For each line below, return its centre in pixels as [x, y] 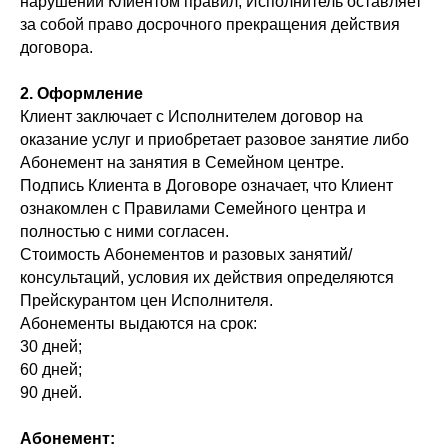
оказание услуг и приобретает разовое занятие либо [214, 140]
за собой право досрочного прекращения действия [210, 25]
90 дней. [51, 393]
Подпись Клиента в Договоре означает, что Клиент [206, 186]
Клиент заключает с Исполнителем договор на [191, 117]
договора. [56, 48]
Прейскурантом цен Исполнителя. [146, 301]
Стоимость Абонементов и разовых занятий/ [186, 255]
